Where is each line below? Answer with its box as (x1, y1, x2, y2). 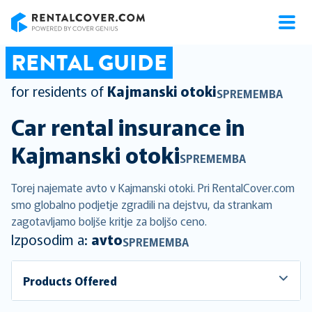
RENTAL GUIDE (11, 47, 167, 79)
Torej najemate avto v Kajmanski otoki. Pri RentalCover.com (11, 179, 295, 196)
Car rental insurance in (11, 110, 245, 142)
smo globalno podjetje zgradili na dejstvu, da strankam (11, 196, 272, 212)
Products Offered (23, 272, 117, 289)
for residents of (11, 81, 104, 101)
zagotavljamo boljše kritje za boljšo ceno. (11, 212, 207, 229)
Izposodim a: (11, 229, 91, 249)
